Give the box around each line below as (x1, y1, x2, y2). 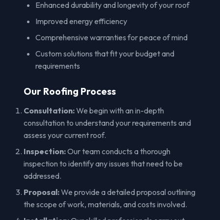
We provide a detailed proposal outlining (59, 187, 195, 197)
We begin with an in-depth (75, 105, 164, 115)
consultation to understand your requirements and (24, 117, 191, 128)
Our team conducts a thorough (66, 146, 170, 156)
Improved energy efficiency (35, 16, 127, 26)
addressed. (24, 170, 61, 181)
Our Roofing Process (24, 85, 116, 97)
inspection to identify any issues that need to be (24, 158, 183, 168)
